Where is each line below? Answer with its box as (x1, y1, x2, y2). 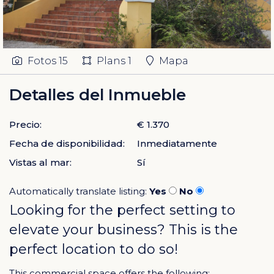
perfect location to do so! (9, 240, 178, 257)
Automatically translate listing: (9, 185, 149, 197)
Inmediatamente (137, 137, 217, 149)
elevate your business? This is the (9, 221, 238, 238)
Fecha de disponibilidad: (9, 137, 125, 149)
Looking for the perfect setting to (9, 201, 235, 218)
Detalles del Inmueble (9, 84, 186, 105)
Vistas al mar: (9, 156, 72, 168)
